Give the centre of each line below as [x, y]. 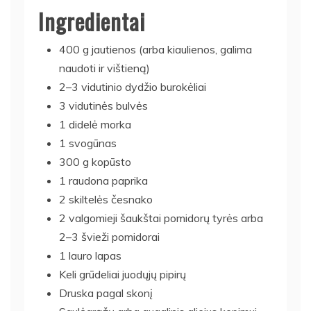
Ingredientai [92, 21]
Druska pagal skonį [106, 293]
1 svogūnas [88, 143]
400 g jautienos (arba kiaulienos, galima [155, 49]
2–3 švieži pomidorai [109, 236]
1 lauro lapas [90, 255]
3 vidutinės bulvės [103, 105]
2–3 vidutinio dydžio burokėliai [133, 86]
